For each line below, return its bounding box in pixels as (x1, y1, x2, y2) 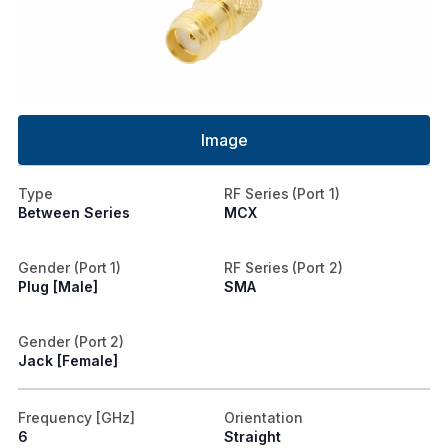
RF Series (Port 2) (224, 258, 344, 276)
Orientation (224, 408, 303, 426)
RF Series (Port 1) (224, 184, 341, 202)
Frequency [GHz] (18, 408, 135, 426)
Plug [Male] (18, 277, 98, 295)
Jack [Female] (18, 351, 118, 369)
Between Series (18, 203, 130, 221)
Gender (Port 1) (18, 258, 122, 276)
